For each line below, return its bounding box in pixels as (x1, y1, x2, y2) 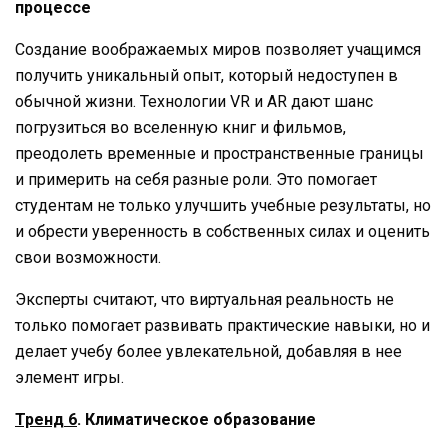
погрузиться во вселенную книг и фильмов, (15, 117, 346, 137)
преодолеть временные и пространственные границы (15, 143, 424, 163)
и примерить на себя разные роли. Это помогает (15, 169, 377, 189)
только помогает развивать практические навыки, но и (15, 315, 430, 335)
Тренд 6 (15, 409, 77, 429)
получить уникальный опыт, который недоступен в (15, 65, 398, 85)
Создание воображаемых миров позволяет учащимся (15, 39, 421, 59)
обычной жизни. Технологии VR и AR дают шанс (15, 91, 373, 111)
